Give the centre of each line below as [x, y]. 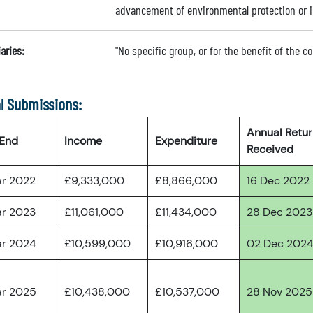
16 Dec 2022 [278, 181]
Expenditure [186, 141]
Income [83, 141]
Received [270, 149]
